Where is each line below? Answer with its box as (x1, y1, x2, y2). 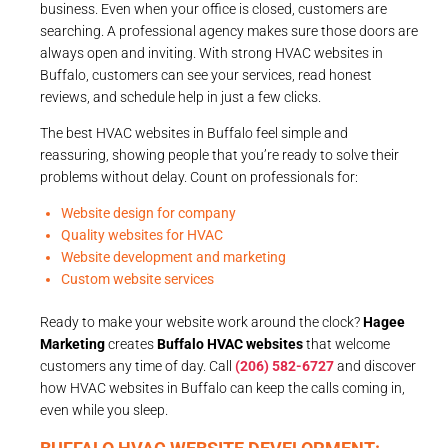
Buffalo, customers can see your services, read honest (40, 66, 372, 83)
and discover (334, 357, 416, 374)
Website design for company (61, 204, 236, 221)
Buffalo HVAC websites (154, 335, 303, 352)
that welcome (303, 335, 390, 352)
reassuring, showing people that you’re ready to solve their (40, 146, 399, 163)
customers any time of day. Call (40, 357, 235, 374)
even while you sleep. (40, 401, 168, 418)
